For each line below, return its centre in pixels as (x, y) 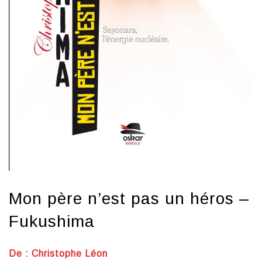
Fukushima (52, 222)
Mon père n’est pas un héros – (129, 199)
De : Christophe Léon (58, 254)
